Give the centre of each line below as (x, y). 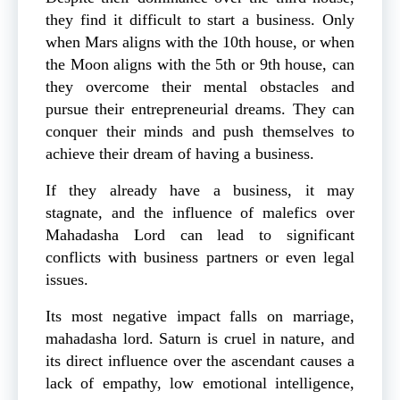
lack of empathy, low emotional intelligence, (200, 383)
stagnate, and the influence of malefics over (200, 213)
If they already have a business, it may (200, 191)
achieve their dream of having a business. (180, 154)
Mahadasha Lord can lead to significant (200, 235)
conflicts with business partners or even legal (200, 258)
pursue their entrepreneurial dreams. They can (200, 109)
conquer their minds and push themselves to (200, 132)
